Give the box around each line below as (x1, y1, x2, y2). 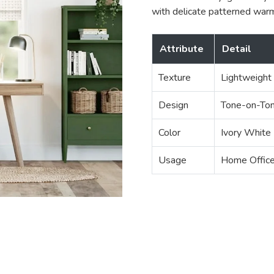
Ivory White (221, 125, 271, 139)
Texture (158, 70, 191, 84)
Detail (222, 42, 251, 56)
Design (158, 98, 188, 112)
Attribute (160, 42, 204, 56)
